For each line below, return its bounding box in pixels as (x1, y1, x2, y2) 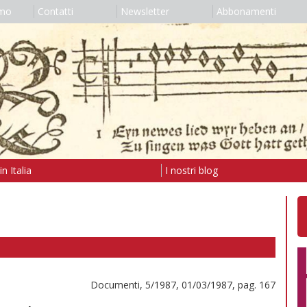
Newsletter (120, 5, 169, 18)
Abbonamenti (216, 5, 276, 18)
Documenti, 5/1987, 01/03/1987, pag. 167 (90, 278, 275, 291)
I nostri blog (164, 163, 218, 177)
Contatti (37, 5, 73, 18)
